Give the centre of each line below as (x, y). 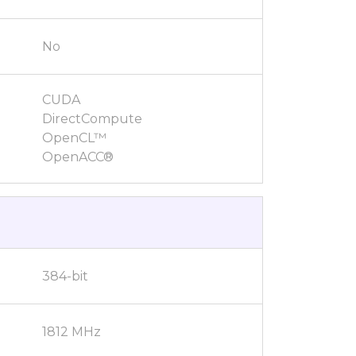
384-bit (65, 276)
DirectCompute (92, 119)
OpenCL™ (74, 138)
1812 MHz (72, 331)
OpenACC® (78, 157)
